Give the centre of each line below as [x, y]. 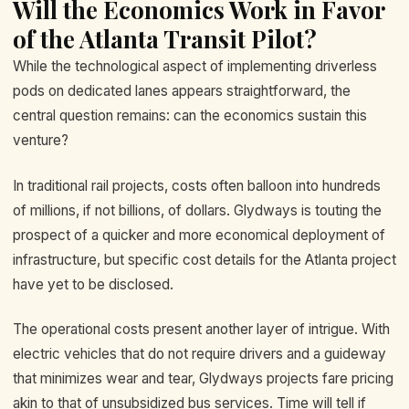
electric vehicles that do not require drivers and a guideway [199, 353]
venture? [41, 141]
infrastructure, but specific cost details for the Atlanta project [204, 259]
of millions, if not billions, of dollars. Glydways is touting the [197, 210]
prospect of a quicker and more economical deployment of [199, 235]
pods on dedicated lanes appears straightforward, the [182, 91]
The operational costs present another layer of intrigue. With [201, 329]
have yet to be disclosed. [93, 284]
